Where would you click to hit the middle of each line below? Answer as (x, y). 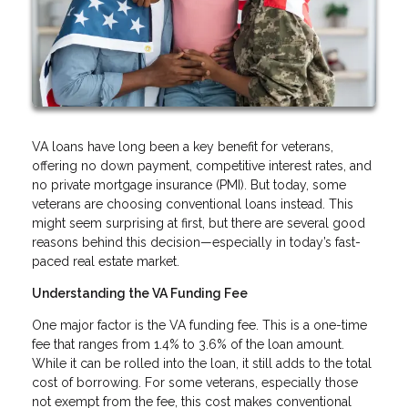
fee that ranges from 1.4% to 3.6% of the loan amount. (188, 344)
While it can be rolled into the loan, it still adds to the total (202, 363)
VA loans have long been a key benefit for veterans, (183, 146)
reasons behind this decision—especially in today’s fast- (196, 242)
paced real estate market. (106, 261)
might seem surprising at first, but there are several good (199, 223)
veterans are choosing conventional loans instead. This (193, 204)
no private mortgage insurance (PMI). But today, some (189, 184)
